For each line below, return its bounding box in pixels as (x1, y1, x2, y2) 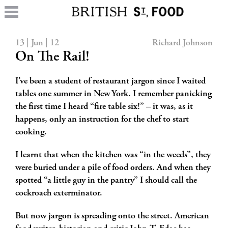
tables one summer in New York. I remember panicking (15, 90, 212, 99)
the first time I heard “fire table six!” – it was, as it (15, 102, 193, 111)
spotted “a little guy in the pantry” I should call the (15, 176, 197, 185)
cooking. (15, 128, 47, 137)
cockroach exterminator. (15, 189, 102, 198)
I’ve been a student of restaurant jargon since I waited (15, 77, 206, 86)
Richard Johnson (152, 39, 213, 48)
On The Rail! (15, 50, 90, 65)
